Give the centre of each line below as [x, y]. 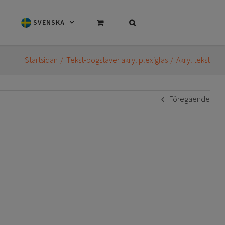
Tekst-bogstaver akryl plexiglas [117, 60]
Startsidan [41, 60]
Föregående [190, 99]
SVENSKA [49, 23]
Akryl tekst [193, 60]
